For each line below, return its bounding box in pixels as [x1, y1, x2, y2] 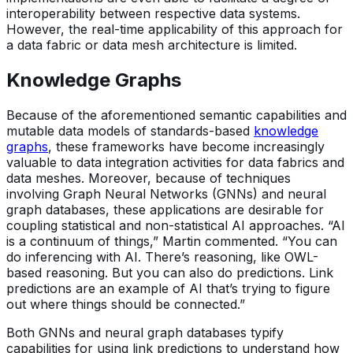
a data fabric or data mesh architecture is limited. [6, 36, 297, 53]
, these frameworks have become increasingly [48, 138, 325, 154]
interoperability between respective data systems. [6, 5, 300, 21]
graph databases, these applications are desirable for [6, 201, 324, 217]
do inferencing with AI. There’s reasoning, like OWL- [6, 248, 318, 265]
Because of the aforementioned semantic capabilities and [6, 106, 347, 123]
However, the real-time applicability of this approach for [6, 20, 343, 37]
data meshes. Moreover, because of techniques [6, 169, 291, 186]
